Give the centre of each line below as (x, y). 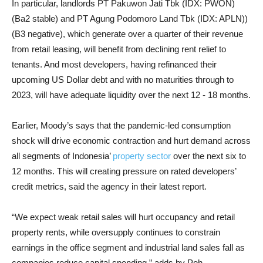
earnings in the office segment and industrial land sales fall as (128, 247)
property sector (142, 156)
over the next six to (208, 156)
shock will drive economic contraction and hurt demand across (131, 141)
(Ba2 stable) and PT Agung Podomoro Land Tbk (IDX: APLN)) (130, 18)
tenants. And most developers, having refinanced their (114, 64)
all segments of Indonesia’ (62, 156)
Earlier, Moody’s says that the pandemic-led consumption (121, 125)
